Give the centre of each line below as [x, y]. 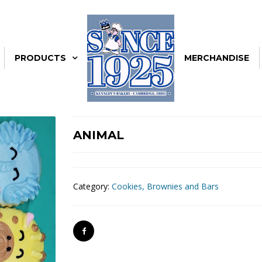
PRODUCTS [40, 58]
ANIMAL [99, 135]
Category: [92, 186]
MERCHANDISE [217, 58]
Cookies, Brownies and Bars [165, 186]
